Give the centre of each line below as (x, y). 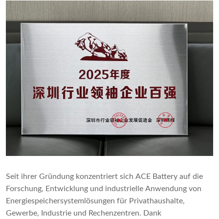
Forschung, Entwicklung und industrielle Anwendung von (104, 188)
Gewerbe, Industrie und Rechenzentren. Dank (84, 213)
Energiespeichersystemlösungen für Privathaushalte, (95, 201)
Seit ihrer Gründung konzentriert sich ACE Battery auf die (104, 176)
